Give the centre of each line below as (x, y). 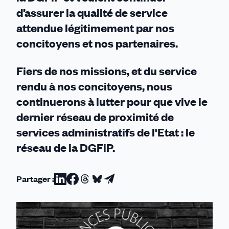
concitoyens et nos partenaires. (97, 43)
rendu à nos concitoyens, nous (94, 86)
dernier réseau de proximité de (95, 117)
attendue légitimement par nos (95, 28)
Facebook (91, 218)
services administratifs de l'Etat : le (106, 132)
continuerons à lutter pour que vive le (112, 101)
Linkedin (75, 218)
